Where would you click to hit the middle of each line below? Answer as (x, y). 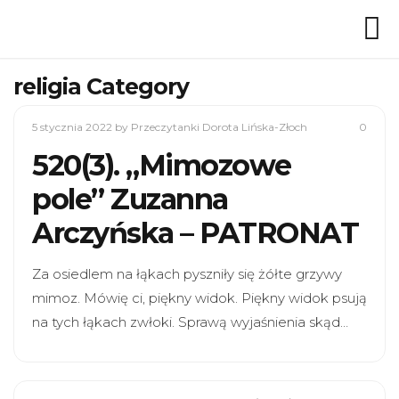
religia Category (101, 86)
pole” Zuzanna (130, 199)
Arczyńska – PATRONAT (195, 233)
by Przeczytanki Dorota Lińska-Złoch (211, 127)
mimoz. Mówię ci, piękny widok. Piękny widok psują (199, 298)
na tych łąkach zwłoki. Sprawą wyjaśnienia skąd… (190, 322)
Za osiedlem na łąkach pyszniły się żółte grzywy (187, 274)
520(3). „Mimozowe (162, 165)
